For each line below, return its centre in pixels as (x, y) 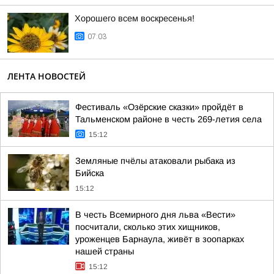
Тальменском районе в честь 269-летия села (168, 119)
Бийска (90, 173)
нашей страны (105, 251)
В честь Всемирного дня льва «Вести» (155, 215)
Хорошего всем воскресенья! (135, 18)
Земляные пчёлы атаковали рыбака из (155, 161)
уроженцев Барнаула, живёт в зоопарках (160, 239)
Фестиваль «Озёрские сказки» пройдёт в (159, 107)
